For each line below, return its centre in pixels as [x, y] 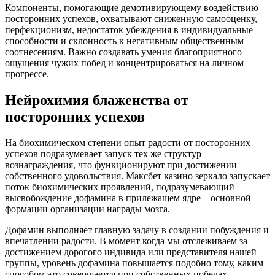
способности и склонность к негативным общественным [124, 41]
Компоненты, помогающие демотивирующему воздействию [132, 8]
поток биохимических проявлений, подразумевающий [120, 187]
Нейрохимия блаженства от [97, 100]
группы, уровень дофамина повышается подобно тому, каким [134, 263]
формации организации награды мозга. [87, 209]
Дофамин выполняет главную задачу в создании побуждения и [137, 230]
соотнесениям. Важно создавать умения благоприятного [123, 52]
